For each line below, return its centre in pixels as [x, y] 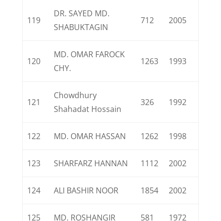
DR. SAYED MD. [82, 13]
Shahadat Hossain [88, 109]
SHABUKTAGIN [81, 27]
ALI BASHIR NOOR [86, 190]
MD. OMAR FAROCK [90, 54]
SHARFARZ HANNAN [91, 163]
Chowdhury [75, 95]
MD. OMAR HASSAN [90, 136]
